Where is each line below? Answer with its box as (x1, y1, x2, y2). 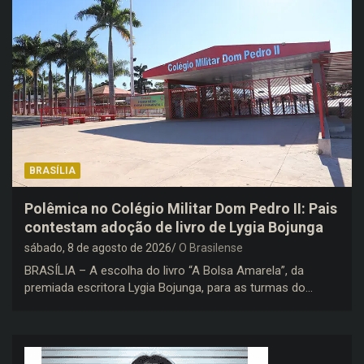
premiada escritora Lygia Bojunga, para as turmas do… (24, 279, 313, 295)
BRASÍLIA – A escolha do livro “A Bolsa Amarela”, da (24, 262, 304, 278)
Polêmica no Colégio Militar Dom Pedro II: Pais (24, 199, 337, 217)
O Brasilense (179, 240, 243, 254)
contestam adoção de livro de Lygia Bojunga (24, 218, 323, 236)
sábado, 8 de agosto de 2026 (24, 240, 171, 254)
